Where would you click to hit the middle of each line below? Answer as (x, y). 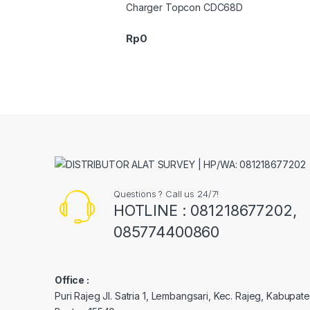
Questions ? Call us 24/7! (166, 193)
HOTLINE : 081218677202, (205, 210)
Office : (72, 280)
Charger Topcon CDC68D (185, 8)
